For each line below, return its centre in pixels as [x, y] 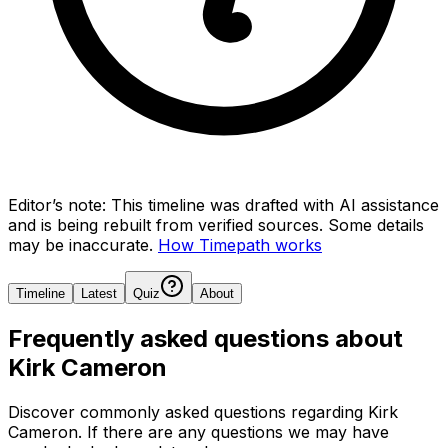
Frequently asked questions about [205, 338]
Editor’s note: [57, 204]
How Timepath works [240, 244]
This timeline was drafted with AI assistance [275, 204]
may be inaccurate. [80, 244]
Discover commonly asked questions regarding [188, 411]
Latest [99, 293]
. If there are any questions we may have [233, 431]
